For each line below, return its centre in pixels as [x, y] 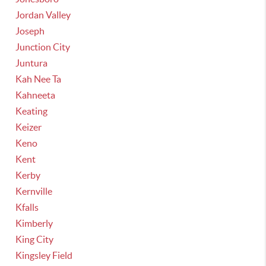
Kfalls [27, 207]
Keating [32, 111]
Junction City [43, 47]
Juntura [32, 63]
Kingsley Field [44, 255]
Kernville [34, 191]
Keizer [29, 127]
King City [35, 239]
